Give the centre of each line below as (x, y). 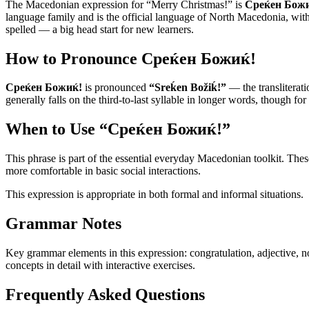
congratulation (221, 253)
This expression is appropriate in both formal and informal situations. (154, 195)
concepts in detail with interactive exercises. (100, 266)
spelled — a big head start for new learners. (100, 29)
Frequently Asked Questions (105, 294)
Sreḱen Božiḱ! (188, 88)
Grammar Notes (63, 224)
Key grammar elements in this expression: (96, 253)
